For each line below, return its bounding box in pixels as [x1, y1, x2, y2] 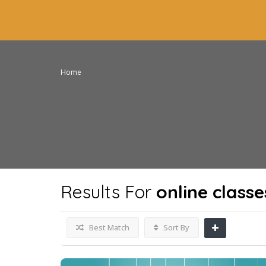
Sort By [161, 222, 189, 233]
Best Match [87, 222, 129, 233]
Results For [61, 180, 156, 203]
